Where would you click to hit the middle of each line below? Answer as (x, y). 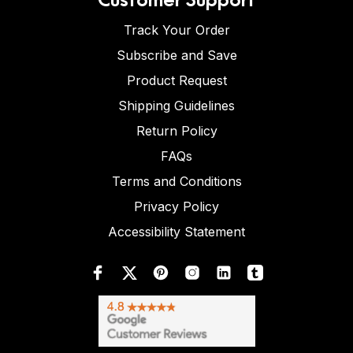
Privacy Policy (176, 207)
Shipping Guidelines (176, 106)
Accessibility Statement (176, 232)
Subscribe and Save (176, 56)
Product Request (176, 81)
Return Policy (176, 131)
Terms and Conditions (176, 182)
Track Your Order (176, 30)
